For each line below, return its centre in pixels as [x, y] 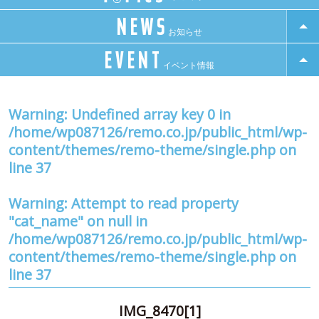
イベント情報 [188, 66]
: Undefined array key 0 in [147, 115]
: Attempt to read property [151, 204]
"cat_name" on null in [78, 221]
